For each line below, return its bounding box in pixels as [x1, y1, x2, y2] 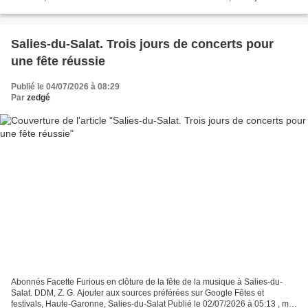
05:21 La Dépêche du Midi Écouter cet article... [11, 3, 185, 14]
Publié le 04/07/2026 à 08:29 [11, 82, 120, 92]
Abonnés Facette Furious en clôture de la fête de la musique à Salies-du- [11, 276, 283, 287]
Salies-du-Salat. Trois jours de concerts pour [11, 37, 274, 52]
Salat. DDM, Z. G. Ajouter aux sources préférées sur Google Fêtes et [11, 287, 264, 298]
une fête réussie [11, 54, 105, 69]
